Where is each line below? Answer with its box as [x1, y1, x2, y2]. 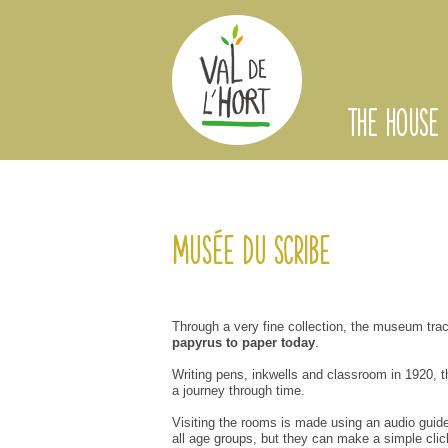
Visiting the [172, 415, 237, 431]
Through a [172, 319, 230, 335]
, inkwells [244, 367, 298, 383]
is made [281, 415, 327, 431]
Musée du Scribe [172, 235, 330, 274]
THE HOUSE [347, 109, 438, 145]
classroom [327, 367, 387, 383]
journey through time [183, 383, 301, 399]
